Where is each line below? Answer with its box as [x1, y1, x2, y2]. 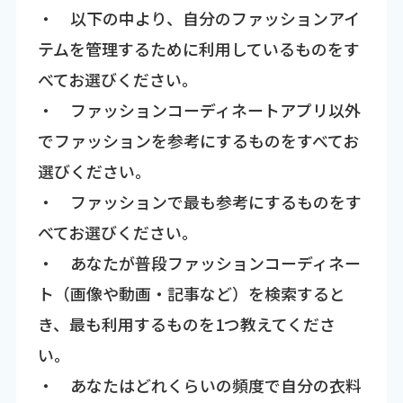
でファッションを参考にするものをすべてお [37, 129, 359, 153]
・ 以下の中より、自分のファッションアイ [37, 6, 360, 31]
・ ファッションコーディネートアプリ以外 [37, 98, 361, 122]
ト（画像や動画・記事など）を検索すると [37, 282, 345, 306]
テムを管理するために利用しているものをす [37, 37, 360, 61]
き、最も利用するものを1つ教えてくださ [37, 312, 336, 336]
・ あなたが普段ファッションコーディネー [37, 251, 361, 275]
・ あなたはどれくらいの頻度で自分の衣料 [37, 373, 362, 398]
